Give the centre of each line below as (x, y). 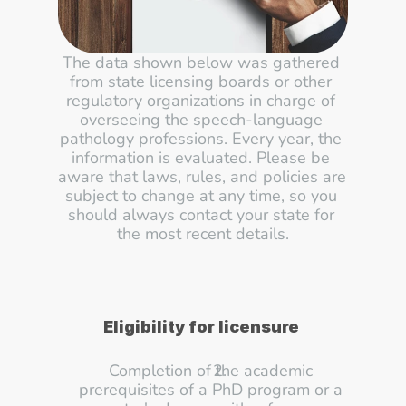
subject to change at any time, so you (201, 196)
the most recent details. (203, 234)
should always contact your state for (201, 215)
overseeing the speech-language (201, 120)
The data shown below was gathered (201, 63)
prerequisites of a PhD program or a (211, 390)
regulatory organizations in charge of (201, 101)
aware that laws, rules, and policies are (202, 177)
